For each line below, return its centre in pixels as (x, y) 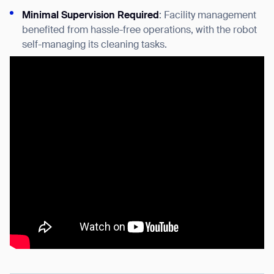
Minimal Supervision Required (91, 16)
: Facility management (208, 16)
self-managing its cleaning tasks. (94, 46)
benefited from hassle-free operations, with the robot (139, 31)
